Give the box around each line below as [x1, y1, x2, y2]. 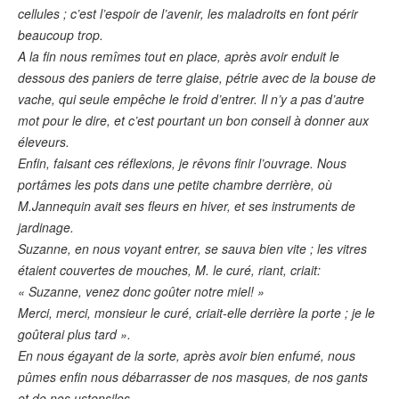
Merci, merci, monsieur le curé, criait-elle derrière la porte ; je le [18, 303, 375, 322]
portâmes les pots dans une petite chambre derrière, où [18, 175, 332, 193]
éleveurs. [18, 132, 69, 151]
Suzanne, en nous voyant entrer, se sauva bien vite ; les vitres [18, 239, 367, 257]
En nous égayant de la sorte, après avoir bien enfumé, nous [18, 346, 355, 364]
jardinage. [18, 217, 74, 236]
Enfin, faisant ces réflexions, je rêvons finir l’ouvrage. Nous [18, 153, 346, 172]
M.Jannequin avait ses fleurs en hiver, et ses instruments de [18, 196, 355, 215]
